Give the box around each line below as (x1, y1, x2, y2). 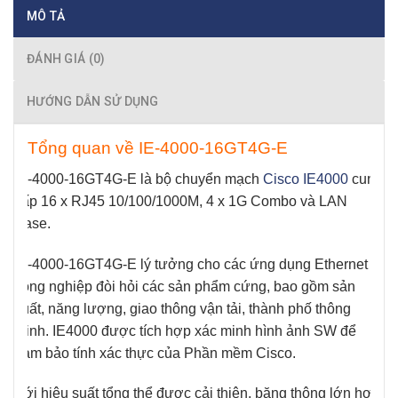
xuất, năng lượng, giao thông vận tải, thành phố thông (14, 300, 351, 316)
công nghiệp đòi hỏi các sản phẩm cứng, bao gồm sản (14, 278, 355, 294)
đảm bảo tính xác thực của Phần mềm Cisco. (14, 345, 299, 361)
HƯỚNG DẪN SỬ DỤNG (27, 94, 159, 109)
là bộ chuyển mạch (137, 171, 263, 187)
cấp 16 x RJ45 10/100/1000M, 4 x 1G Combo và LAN (14, 193, 347, 209)
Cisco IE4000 (263, 171, 348, 187)
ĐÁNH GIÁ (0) (27, 52, 106, 67)
